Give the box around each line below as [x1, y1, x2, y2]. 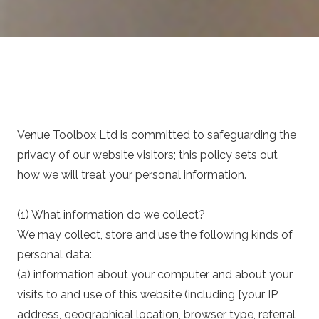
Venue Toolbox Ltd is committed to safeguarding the [17, 128, 296, 142]
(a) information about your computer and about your [17, 268, 293, 281]
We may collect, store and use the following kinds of [17, 228, 293, 241]
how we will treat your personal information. [17, 168, 246, 182]
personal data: [17, 248, 92, 261]
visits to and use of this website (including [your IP [17, 288, 278, 301]
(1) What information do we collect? [17, 208, 205, 221]
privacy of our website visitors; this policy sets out [17, 148, 278, 162]
